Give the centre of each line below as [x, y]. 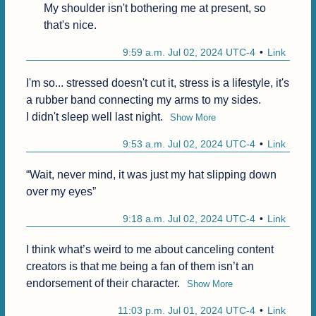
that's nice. [70, 25]
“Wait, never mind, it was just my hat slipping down [151, 175]
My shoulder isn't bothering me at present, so [154, 8]
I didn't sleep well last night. [94, 117]
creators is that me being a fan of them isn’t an [140, 267]
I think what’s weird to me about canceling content [150, 250]
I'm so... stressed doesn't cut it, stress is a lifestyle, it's [157, 83]
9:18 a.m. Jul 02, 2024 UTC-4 [189, 219]
